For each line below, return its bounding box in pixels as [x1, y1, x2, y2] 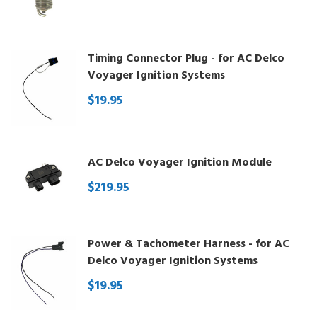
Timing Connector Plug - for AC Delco [87, 50, 284, 69]
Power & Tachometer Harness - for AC [87, 234, 289, 253]
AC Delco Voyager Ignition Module [87, 154, 272, 173]
